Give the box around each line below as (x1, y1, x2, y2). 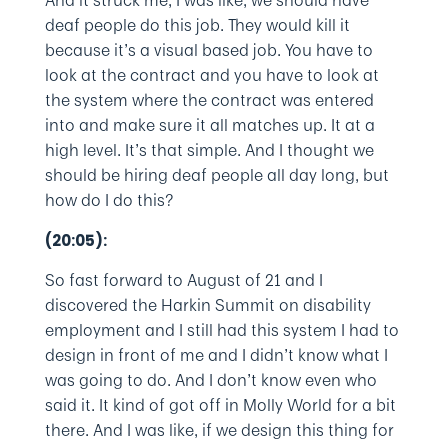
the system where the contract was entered (44, 88, 374, 112)
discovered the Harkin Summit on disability (44, 293, 371, 317)
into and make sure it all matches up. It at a (44, 113, 375, 137)
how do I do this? (44, 188, 173, 212)
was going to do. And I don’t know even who (44, 368, 377, 392)
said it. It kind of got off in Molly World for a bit (44, 393, 396, 417)
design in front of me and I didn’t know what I (44, 343, 388, 367)
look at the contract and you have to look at (44, 63, 379, 87)
